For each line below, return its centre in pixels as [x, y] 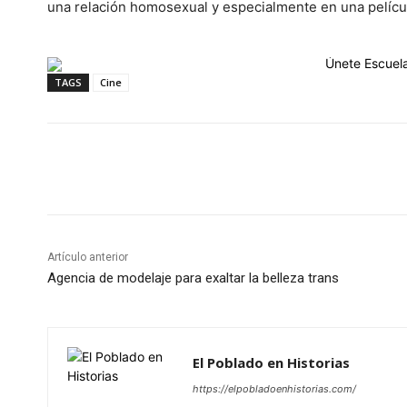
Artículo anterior [88, 258]
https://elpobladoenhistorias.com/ [274, 389]
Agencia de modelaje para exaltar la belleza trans [193, 278]
